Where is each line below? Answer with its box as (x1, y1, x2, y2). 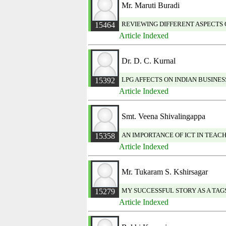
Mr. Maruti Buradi (122, 1, 180, 10)
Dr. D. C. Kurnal (122, 56, 176, 65)
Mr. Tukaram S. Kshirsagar (122, 167, 208, 176)
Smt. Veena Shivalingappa (122, 112, 205, 121)
